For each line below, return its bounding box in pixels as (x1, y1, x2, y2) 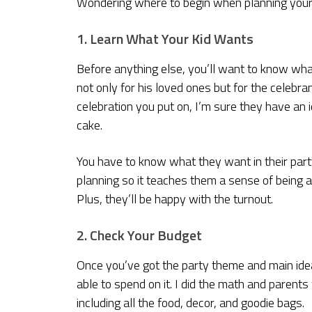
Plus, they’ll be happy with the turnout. (77, 189, 273, 208)
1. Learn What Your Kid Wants (77, 27, 253, 49)
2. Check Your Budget (77, 224, 202, 246)
